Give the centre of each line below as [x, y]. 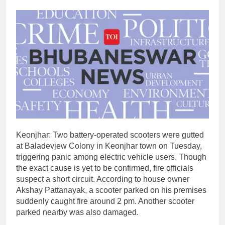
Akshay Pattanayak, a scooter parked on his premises [111, 190]
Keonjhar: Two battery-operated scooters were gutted [110, 135]
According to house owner [142, 179]
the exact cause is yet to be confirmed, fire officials [105, 168]
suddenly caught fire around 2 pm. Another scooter [105, 201]
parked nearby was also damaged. [77, 212]
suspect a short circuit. [55, 179]
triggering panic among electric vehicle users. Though [111, 157]
